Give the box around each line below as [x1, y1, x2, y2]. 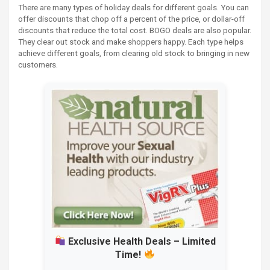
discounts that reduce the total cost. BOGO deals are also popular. [18, 25, 251, 35]
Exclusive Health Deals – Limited [65, 235, 216, 247]
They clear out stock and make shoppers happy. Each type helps [18, 36, 243, 46]
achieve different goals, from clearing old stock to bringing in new [18, 48, 250, 58]
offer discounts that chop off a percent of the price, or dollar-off [18, 13, 245, 24]
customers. [18, 59, 58, 69]
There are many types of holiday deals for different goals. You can [18, 2, 249, 12]
